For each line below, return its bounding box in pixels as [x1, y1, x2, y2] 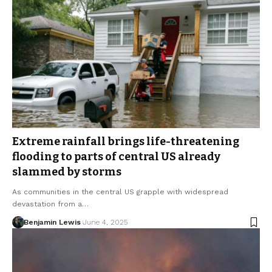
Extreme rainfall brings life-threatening [12, 135, 239, 149]
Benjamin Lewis [23, 218, 81, 227]
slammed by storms [12, 165, 121, 179]
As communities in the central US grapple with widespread [12, 188, 228, 197]
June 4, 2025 [83, 218, 127, 227]
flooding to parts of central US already [12, 150, 220, 164]
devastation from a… [12, 200, 89, 209]
